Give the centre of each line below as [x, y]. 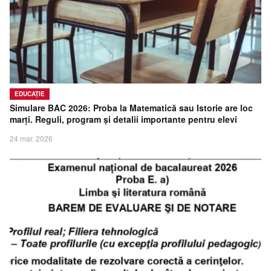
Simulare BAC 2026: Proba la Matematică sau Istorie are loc [131, 108]
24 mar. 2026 [31, 139]
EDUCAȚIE [30, 94]
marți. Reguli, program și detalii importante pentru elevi [123, 119]
